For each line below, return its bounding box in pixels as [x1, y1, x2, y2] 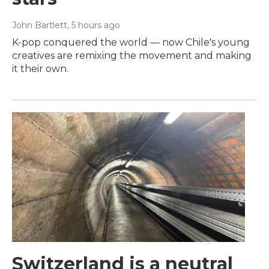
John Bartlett [12, 19, 67, 31]
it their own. [12, 62, 68, 74]
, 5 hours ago [67, 19, 120, 31]
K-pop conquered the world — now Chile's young [12, 36, 250, 48]
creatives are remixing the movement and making [12, 49, 252, 61]
